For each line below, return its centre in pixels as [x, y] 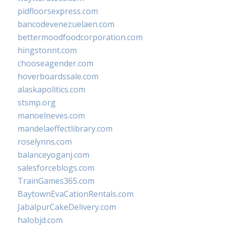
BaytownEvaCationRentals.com [76, 194]
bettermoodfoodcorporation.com [80, 37]
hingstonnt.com [47, 50]
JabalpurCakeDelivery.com [67, 207]
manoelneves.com [51, 116]
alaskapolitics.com [51, 89]
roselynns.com [45, 142]
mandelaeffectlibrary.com [65, 129]
